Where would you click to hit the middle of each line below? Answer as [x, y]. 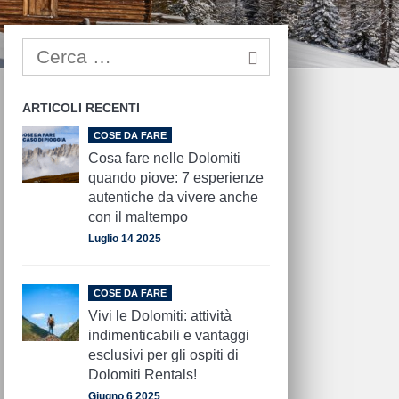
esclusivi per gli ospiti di [164, 355]
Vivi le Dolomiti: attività [160, 316]
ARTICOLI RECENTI [81, 107]
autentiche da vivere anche [174, 198]
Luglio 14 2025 [125, 239]
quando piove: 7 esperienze [176, 178]
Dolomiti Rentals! [143, 375]
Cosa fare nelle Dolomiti [165, 159]
